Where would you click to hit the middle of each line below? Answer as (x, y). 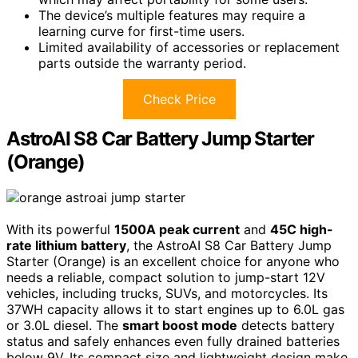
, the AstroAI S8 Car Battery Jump (229, 245)
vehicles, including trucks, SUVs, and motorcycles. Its (167, 293)
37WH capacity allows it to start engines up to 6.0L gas (175, 309)
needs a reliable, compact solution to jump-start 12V (166, 277)
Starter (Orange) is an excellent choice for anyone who (173, 261)
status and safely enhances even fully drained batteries (173, 341)
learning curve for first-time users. (141, 31)
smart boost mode (180, 325)
